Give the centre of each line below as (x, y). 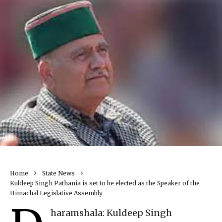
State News (58, 173)
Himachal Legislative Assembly (56, 193)
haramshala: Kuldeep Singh (111, 213)
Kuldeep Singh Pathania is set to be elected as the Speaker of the (105, 183)
